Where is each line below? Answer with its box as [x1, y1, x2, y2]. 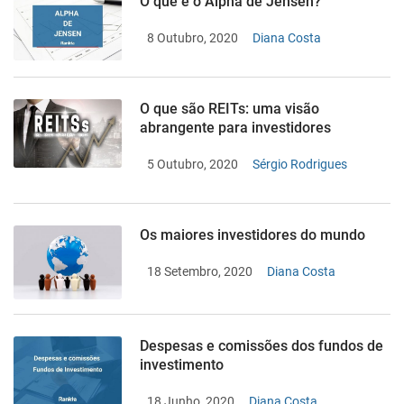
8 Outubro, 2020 [147, 31, 238, 45]
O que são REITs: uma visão [140, 100, 319, 117]
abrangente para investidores [140, 119, 331, 136]
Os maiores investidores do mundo [140, 226, 365, 243]
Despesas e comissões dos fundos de [140, 337, 383, 355]
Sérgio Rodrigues [252, 157, 347, 171]
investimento [140, 356, 224, 374]
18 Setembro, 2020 [147, 264, 252, 279]
